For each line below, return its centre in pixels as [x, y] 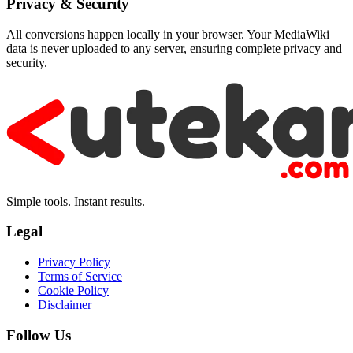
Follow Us [39, 335]
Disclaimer [65, 305]
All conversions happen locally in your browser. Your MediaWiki [168, 34]
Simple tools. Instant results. [76, 201]
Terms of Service [80, 276]
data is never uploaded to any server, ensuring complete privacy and [174, 48]
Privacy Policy [74, 262]
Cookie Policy [73, 290]
